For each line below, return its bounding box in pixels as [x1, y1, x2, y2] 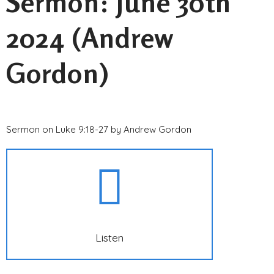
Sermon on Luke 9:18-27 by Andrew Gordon [6, 124, 191, 135]
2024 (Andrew [6, 21, 174, 54]
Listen [95, 231, 124, 244]
